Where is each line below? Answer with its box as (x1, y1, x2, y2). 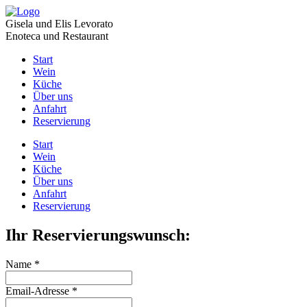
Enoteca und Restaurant (5, 30, 108, 42)
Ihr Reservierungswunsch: (5, 225, 191, 244)
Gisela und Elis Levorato (5, 18, 113, 29)
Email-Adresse (5, 284, 72, 297)
